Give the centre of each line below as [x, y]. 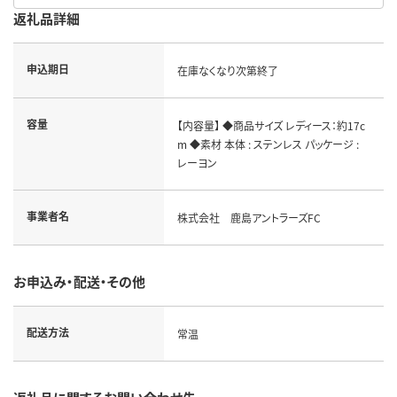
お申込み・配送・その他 [79, 281]
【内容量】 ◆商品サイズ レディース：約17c [271, 125]
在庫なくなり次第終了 [227, 70]
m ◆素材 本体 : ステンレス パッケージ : [268, 144]
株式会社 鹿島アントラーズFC [249, 217]
